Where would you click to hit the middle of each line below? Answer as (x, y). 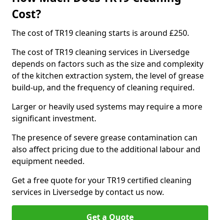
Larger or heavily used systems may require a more (107, 107)
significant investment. (54, 118)
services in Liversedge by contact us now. (88, 192)
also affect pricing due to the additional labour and (106, 149)
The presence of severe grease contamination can (105, 137)
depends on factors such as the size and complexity (108, 64)
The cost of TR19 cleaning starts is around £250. (100, 33)
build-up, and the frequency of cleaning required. (104, 87)
